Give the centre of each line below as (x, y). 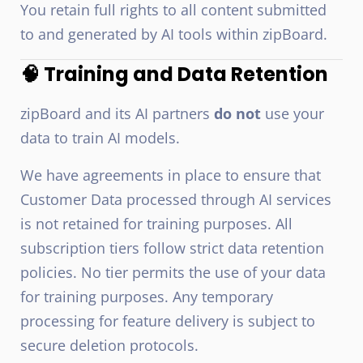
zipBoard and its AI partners (117, 113)
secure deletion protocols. (109, 345)
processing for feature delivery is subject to (168, 321)
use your (293, 113)
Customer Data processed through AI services (176, 199)
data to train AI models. (100, 138)
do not (237, 113)
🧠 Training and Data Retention (174, 74)
